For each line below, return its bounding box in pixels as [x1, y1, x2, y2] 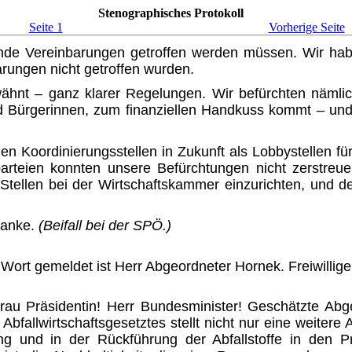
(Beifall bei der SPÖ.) [38, 218, 171, 234]
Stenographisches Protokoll [97, 6, 244, 20]
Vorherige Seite [268, 20, 345, 34]
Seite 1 [28, 20, 63, 34]
